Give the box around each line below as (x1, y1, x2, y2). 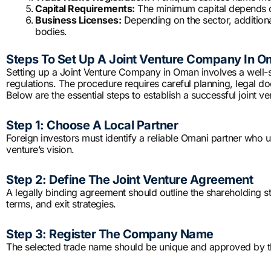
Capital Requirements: (35, 2, 135, 15)
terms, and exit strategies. (6, 198, 116, 211)
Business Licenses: (35, 14, 121, 27)
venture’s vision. (6, 143, 74, 156)
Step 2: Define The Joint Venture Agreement (6, 172, 253, 188)
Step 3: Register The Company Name (6, 227, 214, 242)
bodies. (35, 25, 67, 38)
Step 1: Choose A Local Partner (6, 118, 178, 133)
